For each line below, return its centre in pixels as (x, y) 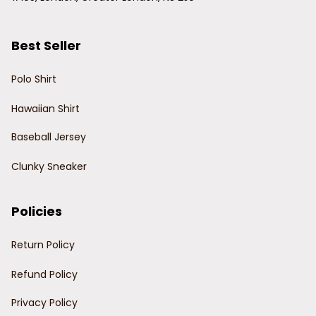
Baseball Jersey (49, 136)
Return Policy (43, 244)
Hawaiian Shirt (45, 108)
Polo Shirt (34, 79)
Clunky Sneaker (49, 166)
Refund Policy (44, 274)
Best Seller (46, 46)
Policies (37, 212)
